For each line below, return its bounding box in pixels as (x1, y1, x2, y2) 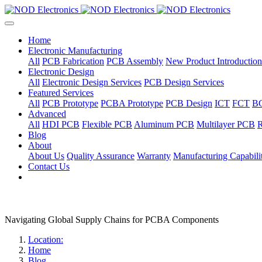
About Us (28, 151, 64, 161)
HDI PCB (42, 119, 80, 129)
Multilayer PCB (196, 119, 255, 129)
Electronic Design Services (42, 77, 142, 87)
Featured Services (28, 88, 94, 98)
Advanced (28, 109, 66, 119)
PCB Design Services (144, 77, 224, 87)
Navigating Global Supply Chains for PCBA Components (5, 215, 219, 225)
